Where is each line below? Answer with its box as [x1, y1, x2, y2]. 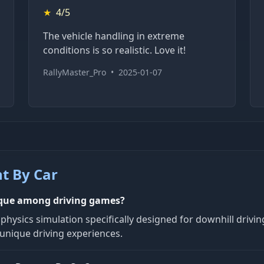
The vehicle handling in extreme [43, 29, 185, 42]
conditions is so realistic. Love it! [43, 43, 186, 57]
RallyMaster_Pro [43, 66, 107, 78]
